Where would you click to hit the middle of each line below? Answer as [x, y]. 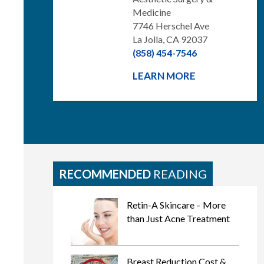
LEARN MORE [164, 76]
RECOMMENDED [105, 174]
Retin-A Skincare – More [176, 205]
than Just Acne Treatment [178, 218]
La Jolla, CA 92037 [170, 39]
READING [179, 174]
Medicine [152, 12]
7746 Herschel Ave [171, 26]
